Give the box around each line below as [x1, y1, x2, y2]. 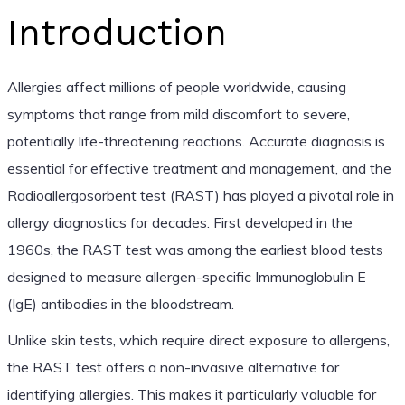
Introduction [6, 11, 227, 54]
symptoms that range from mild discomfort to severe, [6, 104, 350, 123]
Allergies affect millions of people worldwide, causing [6, 77, 346, 96]
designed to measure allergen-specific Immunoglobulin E [6, 267, 366, 286]
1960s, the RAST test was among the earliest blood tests [6, 240, 383, 259]
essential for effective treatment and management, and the [6, 158, 391, 177]
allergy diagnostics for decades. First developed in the [6, 212, 353, 231]
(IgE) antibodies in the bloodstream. [6, 294, 234, 313]
